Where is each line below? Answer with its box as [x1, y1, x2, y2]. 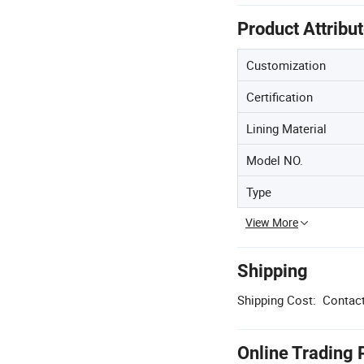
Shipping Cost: [237, 292, 316, 309]
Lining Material [246, 120, 327, 137]
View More [245, 214, 298, 231]
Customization [246, 57, 326, 74]
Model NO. [246, 152, 303, 169]
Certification [246, 89, 313, 106]
